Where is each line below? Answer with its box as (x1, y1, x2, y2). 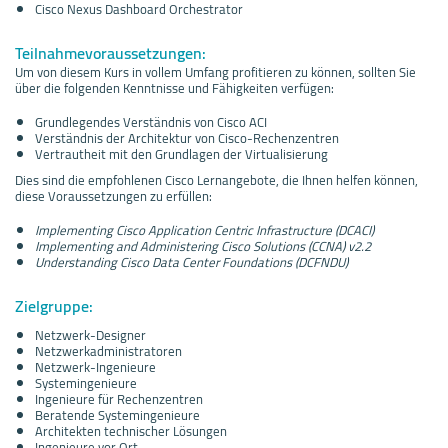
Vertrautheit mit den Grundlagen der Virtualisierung (35, 141, 328, 166)
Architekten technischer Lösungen (35, 418, 227, 443)
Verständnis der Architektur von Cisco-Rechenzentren (35, 125, 339, 150)
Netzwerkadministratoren (35, 338, 182, 363)
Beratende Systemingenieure (35, 402, 200, 427)
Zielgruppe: (15, 290, 93, 321)
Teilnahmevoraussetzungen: (15, 37, 206, 68)
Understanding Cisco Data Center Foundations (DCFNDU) (35, 249, 348, 274)
